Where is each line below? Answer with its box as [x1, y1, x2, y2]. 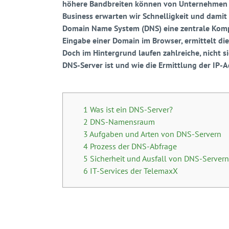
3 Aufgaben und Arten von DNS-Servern [83, 129, 221, 139]
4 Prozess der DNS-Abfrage [83, 141, 177, 151]
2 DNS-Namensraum [83, 117, 155, 127]
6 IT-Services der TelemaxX [83, 166, 178, 176]
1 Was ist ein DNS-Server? [83, 104, 173, 114]
